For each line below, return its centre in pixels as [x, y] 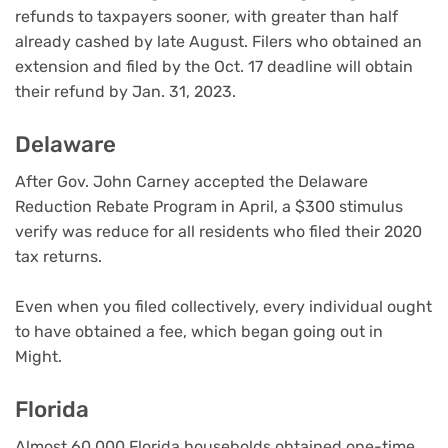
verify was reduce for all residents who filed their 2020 [218, 231]
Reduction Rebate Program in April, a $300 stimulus [209, 206]
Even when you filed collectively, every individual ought [223, 307]
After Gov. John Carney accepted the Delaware [191, 181]
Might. [38, 357]
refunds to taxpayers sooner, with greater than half [206, 17]
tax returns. [60, 256]
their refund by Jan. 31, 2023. [125, 92]
